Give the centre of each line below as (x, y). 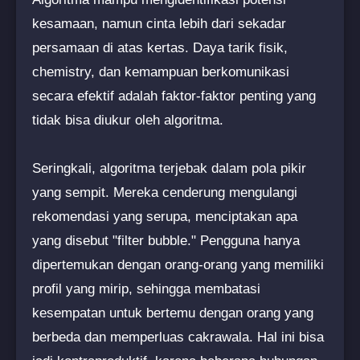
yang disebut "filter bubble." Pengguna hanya (166, 240)
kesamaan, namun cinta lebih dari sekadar (159, 23)
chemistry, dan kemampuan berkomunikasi (161, 72)
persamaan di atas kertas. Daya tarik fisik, (160, 47)
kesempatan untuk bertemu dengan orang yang (173, 313)
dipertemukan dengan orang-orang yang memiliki (178, 264)
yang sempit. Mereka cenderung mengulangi (165, 192)
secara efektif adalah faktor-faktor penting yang (174, 96)
